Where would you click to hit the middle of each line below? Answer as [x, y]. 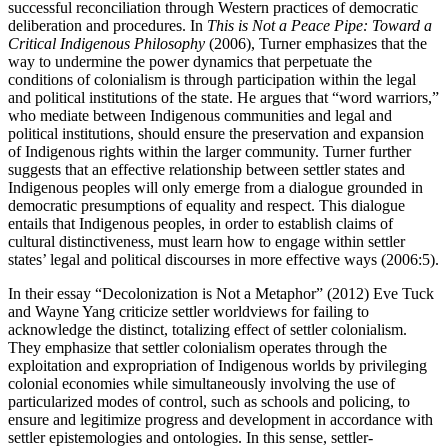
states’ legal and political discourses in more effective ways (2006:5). [223, 259]
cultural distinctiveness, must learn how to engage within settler [206, 241]
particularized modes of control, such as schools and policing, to [209, 401]
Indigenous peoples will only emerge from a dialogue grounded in [215, 187]
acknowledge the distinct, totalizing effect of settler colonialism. [207, 329]
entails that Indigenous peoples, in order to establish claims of [200, 223]
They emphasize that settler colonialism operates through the [197, 347]
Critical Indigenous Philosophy [106, 43]
